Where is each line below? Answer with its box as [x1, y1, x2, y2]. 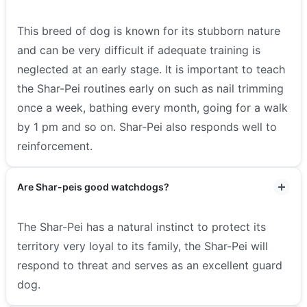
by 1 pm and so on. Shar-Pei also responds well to [17, 119, 277, 134]
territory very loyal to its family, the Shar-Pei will [17, 238, 268, 253]
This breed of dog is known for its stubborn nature [17, 23, 280, 38]
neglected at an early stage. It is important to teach [17, 62, 285, 76]
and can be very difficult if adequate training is [17, 42, 260, 57]
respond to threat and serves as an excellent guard [17, 258, 282, 272]
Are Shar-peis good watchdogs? [17, 180, 169, 193]
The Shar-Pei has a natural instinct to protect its [17, 219, 266, 234]
